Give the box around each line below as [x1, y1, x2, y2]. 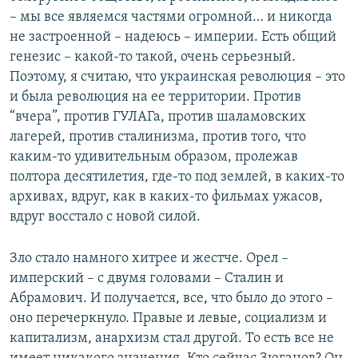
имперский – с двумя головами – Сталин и [10, 271, 284, 287]
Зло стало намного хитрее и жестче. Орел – [10, 251, 288, 267]
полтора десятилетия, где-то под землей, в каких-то [10, 169, 344, 185]
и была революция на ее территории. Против [10, 89, 301, 105]
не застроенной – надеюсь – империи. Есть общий [10, 30, 336, 46]
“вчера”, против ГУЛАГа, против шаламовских [10, 109, 306, 125]
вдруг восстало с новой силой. [10, 209, 201, 225]
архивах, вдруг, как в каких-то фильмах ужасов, [10, 189, 323, 205]
